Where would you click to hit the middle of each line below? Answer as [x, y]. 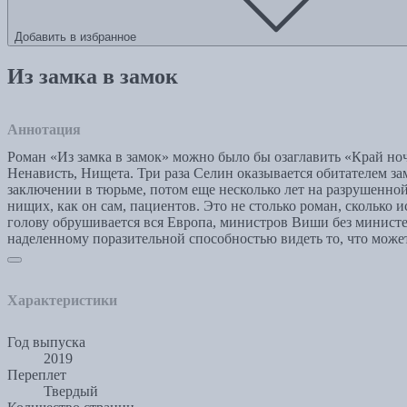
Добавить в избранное [75, 37]
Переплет [37, 374]
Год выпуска [46, 342]
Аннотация [44, 129]
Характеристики [62, 300]
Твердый [71, 391]
